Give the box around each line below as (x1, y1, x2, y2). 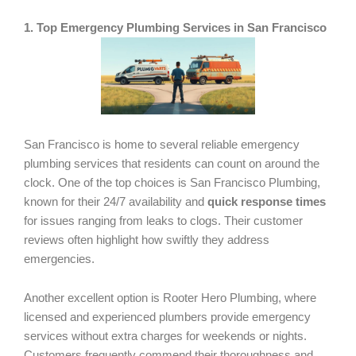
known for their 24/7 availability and (24, 195, 207, 208)
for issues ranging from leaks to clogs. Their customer (24, 214, 303, 227)
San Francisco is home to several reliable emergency (24, 137, 300, 151)
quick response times (207, 195, 326, 208)
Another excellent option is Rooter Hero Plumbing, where (24, 292, 316, 305)
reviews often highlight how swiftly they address (24, 233, 269, 246)
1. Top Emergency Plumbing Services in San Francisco (24, 21, 327, 35)
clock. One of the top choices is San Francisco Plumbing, (24, 176, 320, 189)
